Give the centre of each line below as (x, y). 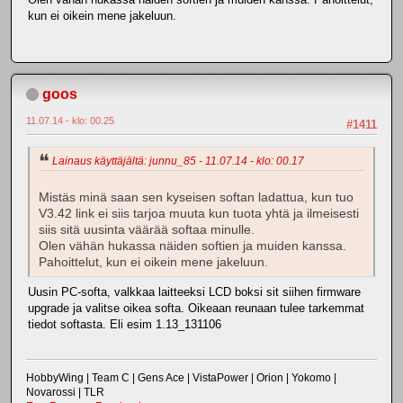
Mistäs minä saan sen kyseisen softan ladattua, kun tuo (196, 197)
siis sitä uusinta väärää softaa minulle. (147, 229)
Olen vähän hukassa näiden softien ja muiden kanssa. (193, 246)
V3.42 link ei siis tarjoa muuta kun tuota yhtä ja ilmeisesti (199, 213)
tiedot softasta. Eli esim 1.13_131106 (125, 324)
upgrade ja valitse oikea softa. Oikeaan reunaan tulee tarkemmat (196, 308)
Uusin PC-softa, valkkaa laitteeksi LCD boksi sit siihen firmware (194, 291)
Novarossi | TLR (65, 393)
